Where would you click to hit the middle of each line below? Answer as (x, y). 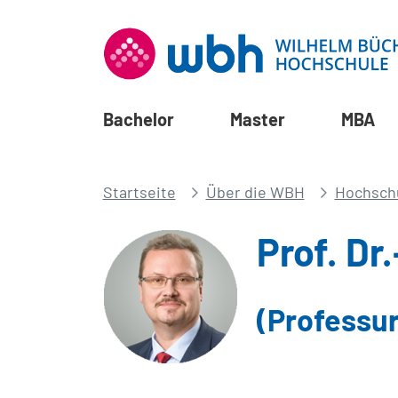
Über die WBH (255, 191)
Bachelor (138, 119)
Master (257, 119)
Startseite (139, 191)
